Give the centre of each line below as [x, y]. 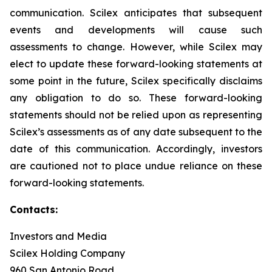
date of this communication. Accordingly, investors [136, 149]
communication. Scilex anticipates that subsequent [136, 13]
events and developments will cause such [136, 30]
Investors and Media [58, 236]
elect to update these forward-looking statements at [136, 64]
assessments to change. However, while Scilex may [136, 47]
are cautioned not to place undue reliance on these [136, 166]
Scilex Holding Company [67, 253]
